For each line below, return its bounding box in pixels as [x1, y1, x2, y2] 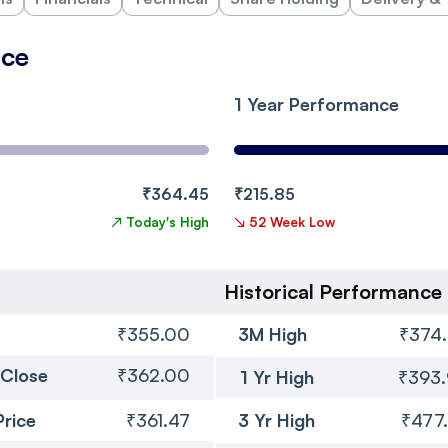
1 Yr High [240, 365, 314, 388]
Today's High [126, 213, 209, 230]
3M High [238, 322, 307, 345]
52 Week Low [249, 213, 335, 230]
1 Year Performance [234, 92, 399, 115]
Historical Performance [224, 278, 442, 304]
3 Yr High [238, 408, 315, 431]
